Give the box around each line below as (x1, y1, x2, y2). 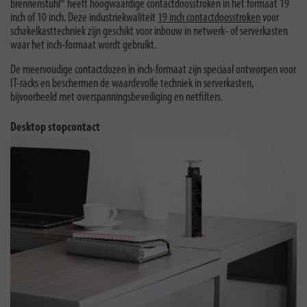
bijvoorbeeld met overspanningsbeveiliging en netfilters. (10, 90, 223, 104)
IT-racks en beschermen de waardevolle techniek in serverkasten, (10, 77, 254, 90)
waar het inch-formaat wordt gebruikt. (10, 38, 156, 52)
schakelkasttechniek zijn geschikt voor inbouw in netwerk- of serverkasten (10, 25, 288, 38)
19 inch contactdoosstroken (158, 11, 260, 25)
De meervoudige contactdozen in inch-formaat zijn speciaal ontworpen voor (10, 63, 296, 77)
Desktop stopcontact (10, 121, 100, 134)
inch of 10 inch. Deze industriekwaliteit (10, 11, 158, 25)
